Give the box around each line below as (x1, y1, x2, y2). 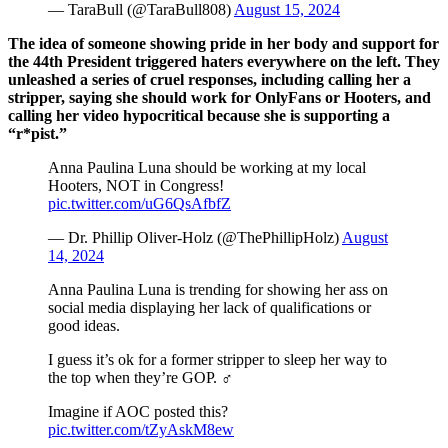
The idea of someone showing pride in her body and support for (8, 34, 439, 52)
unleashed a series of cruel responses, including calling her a (8, 70, 411, 88)
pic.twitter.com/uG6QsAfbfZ (48, 194, 231, 212)
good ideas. (48, 316, 120, 334)
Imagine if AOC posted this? (48, 402, 228, 420)
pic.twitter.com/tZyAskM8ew (48, 420, 234, 438)
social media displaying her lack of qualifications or (48, 298, 371, 316)
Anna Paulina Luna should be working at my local (48, 158, 366, 176)
